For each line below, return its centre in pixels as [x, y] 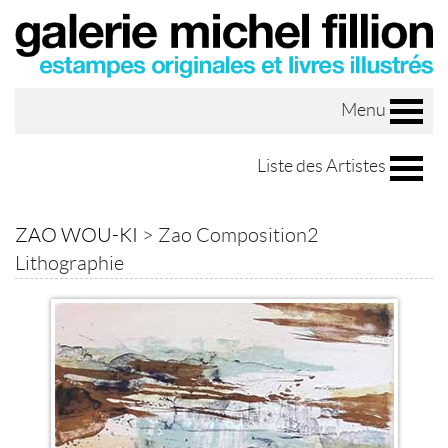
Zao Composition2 [238, 234]
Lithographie [69, 262]
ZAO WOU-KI [76, 234]
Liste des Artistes [321, 166]
